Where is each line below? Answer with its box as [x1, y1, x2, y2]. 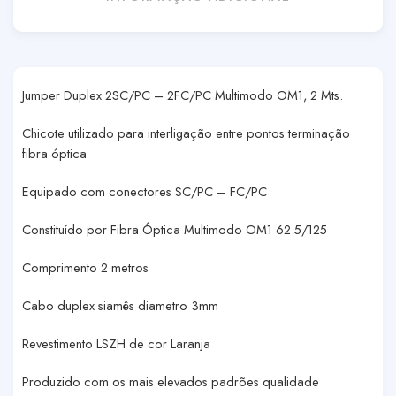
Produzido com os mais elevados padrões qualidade [22, 371, 319, 391]
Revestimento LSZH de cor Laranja [22, 333, 210, 353]
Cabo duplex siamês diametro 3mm [22, 295, 218, 315]
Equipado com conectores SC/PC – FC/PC [22, 181, 267, 201]
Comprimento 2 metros [22, 257, 148, 277]
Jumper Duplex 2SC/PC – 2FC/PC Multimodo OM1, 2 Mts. [22, 86, 343, 104]
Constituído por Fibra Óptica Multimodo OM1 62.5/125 [22, 219, 327, 239]
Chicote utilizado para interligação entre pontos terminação [22, 123, 350, 142]
